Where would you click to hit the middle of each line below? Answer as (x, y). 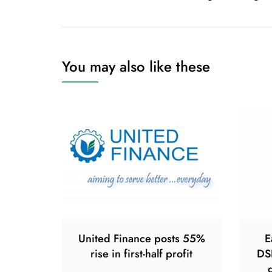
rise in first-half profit (142, 254)
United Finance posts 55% (141, 239)
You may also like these (136, 66)
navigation (94, 17)
